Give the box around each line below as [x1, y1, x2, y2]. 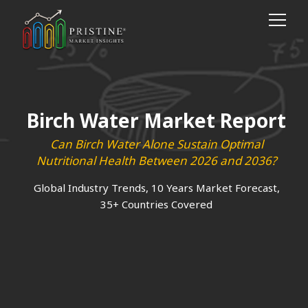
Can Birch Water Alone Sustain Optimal [49, 136, 263, 152]
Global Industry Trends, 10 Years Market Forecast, [33, 181, 280, 195]
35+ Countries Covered [100, 197, 212, 211]
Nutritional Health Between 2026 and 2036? [36, 153, 276, 168]
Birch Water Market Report [27, 107, 286, 133]
